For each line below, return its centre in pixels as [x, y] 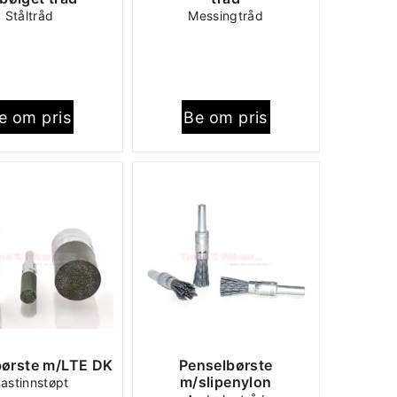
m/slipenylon [226, 382]
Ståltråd [29, 16]
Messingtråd [226, 16]
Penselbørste [226, 365]
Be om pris [226, 117]
